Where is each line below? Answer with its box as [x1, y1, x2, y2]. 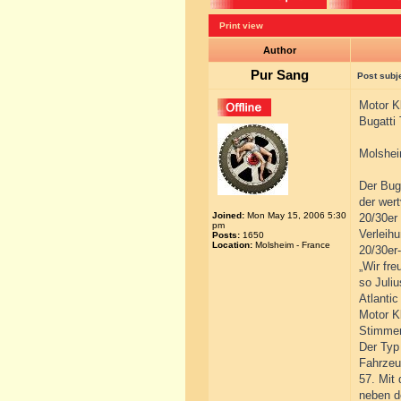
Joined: [212, 210, 244, 220]
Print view [219, 21, 263, 30]
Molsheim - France [252, 240, 330, 250]
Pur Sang [250, 68, 309, 82]
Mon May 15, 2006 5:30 [244, 210, 346, 220]
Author [262, 45, 296, 55]
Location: [212, 240, 252, 250]
